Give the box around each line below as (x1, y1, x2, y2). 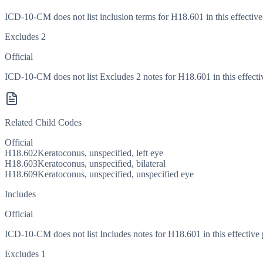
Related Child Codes (5, 117, 82, 128)
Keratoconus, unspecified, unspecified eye (38, 169, 194, 180)
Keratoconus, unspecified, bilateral (38, 159, 166, 169)
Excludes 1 (5, 249, 46, 259)
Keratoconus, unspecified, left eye (38, 148, 163, 159)
